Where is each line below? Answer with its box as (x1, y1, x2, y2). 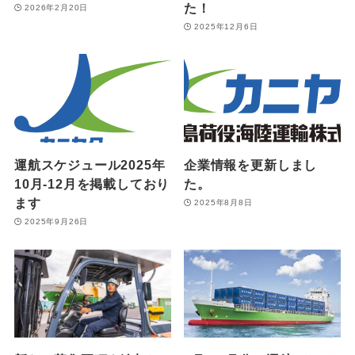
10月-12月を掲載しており (13, 176, 170, 191)
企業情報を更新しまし (184, 157, 318, 172)
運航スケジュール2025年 (13, 157, 166, 172)
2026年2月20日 (25, 3, 89, 13)
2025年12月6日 (194, 22, 258, 32)
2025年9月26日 (25, 217, 89, 227)
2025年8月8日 (194, 198, 253, 208)
